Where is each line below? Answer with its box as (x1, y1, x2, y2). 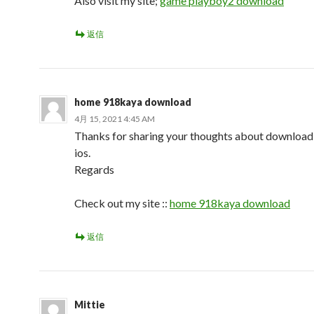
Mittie (74, 299, 105, 310)
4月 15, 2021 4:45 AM (74, 114, 155, 124)
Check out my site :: (74, 196, 170, 210)
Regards (74, 163, 114, 176)
